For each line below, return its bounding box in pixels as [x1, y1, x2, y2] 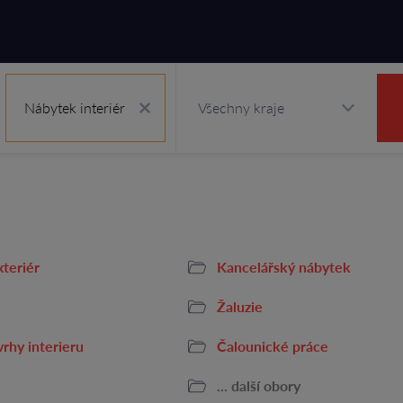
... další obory [216, 377, 300, 394]
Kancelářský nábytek [216, 258, 351, 275]
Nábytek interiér [23, 99, 125, 116]
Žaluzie [216, 298, 263, 315]
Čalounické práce [216, 337, 328, 354]
